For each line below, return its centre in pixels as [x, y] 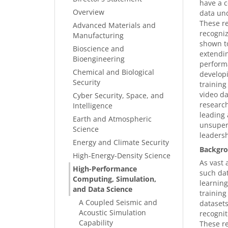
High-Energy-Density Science [122, 155]
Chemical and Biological [113, 72]
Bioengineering [99, 59]
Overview [89, 12]
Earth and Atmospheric [112, 119]
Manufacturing [98, 35]
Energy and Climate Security [121, 142]
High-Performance [105, 169]
